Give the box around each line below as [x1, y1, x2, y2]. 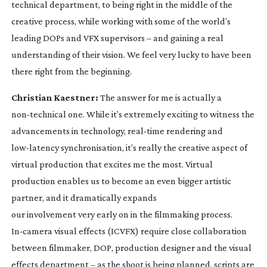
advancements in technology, [11, 125, 128, 136]
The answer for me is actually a [98, 92, 222, 103]
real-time [127, 125, 164, 136]
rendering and [164, 125, 223, 136]
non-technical [11, 108, 66, 119]
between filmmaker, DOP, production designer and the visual [11, 242, 252, 253]
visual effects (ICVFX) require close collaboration [52, 225, 247, 236]
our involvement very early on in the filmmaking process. [11, 209, 232, 219]
